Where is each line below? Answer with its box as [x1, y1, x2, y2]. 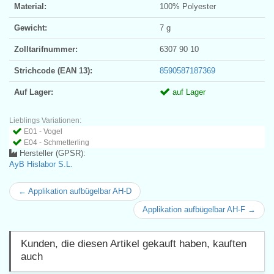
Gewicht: [14, 23, 47, 32]
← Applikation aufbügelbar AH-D [18, 186, 131, 196]
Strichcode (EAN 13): [14, 65, 92, 75]
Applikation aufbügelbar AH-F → [143, 204, 256, 214]
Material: [14, 1, 46, 11]
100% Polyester [160, 1, 216, 11]
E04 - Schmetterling [24, 138, 89, 147]
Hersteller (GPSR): [17, 148, 86, 158]
